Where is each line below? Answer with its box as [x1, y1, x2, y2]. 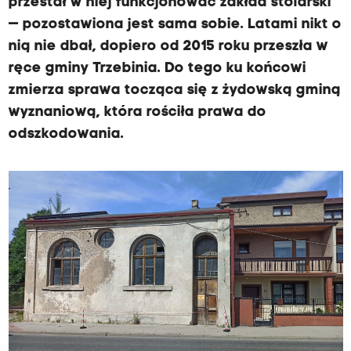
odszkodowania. [8, 127, 124, 142]
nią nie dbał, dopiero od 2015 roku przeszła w [8, 39, 328, 54]
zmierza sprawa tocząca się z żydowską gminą [8, 83, 341, 98]
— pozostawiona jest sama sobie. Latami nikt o [8, 17, 342, 32]
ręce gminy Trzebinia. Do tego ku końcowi [8, 61, 306, 76]
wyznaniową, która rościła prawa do [8, 105, 266, 120]
